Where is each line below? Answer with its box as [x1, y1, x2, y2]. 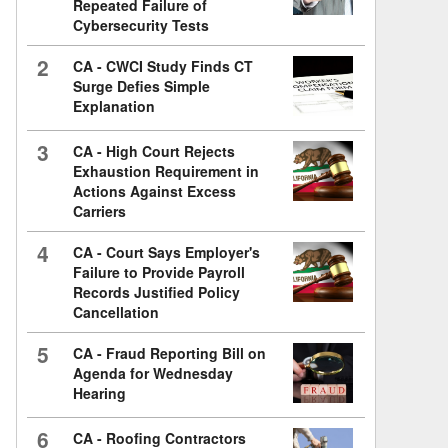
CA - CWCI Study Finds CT [73, 56, 254, 77]
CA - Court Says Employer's [73, 242, 261, 263]
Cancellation [73, 302, 160, 323]
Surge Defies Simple [73, 76, 211, 97]
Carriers [73, 201, 127, 222]
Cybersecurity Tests [73, 15, 210, 36]
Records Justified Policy [73, 282, 241, 303]
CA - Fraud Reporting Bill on [73, 343, 267, 364]
